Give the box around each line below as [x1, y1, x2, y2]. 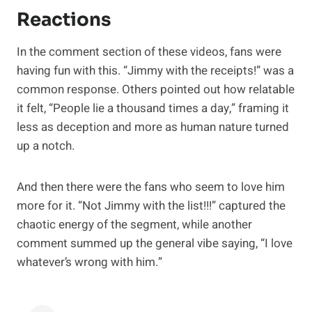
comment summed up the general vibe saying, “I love [17, 235, 292, 253]
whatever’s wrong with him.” [17, 253, 162, 272]
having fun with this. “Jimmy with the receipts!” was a [17, 62, 294, 80]
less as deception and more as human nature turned [17, 118, 289, 136]
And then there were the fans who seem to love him [17, 178, 285, 196]
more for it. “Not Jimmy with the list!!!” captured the [17, 197, 286, 215]
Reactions [17, 8, 111, 32]
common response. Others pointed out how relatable [17, 81, 295, 99]
